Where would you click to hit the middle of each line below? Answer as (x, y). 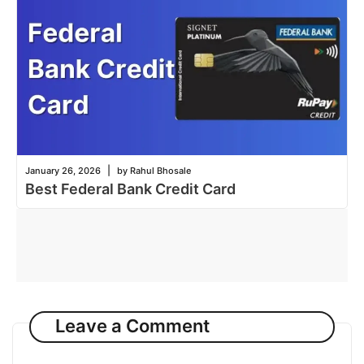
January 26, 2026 (63, 170)
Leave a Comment (132, 326)
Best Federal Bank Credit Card (130, 188)
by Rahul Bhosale (154, 170)
